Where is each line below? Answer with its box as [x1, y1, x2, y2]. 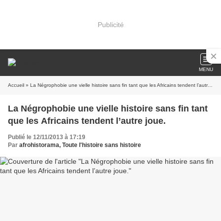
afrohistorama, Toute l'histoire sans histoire [19, 142, 141, 148]
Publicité [97, 20, 124, 29]
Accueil [8, 82, 24, 88]
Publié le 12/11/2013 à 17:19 [8, 134, 85, 141]
